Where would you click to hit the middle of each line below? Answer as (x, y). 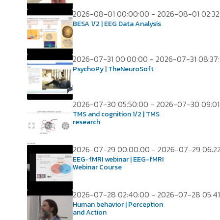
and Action (90, 212)
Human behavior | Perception (118, 205)
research (86, 122)
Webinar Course (97, 167)
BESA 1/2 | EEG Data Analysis (117, 24)
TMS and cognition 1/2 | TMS (116, 114)
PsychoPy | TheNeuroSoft (113, 69)
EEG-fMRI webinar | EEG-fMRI (118, 159)
